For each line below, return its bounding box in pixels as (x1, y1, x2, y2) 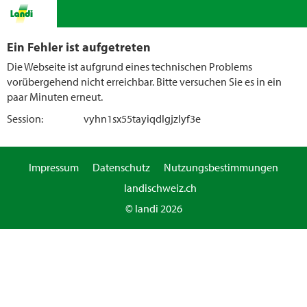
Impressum (29, 160, 79, 174)
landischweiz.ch (124, 181, 197, 195)
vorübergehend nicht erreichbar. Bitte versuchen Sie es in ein (7, 75, 282, 88)
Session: (7, 112, 43, 125)
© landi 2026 (125, 201, 182, 215)
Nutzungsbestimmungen (164, 160, 278, 174)
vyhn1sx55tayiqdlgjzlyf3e (84, 112, 201, 125)
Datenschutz (93, 160, 150, 174)
